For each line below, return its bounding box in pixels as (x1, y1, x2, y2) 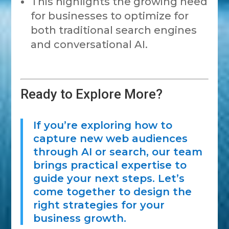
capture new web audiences (33, 132, 188, 145)
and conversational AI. (31, 38, 148, 51)
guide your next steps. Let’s (33, 172, 185, 185)
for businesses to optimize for (31, 10, 189, 22)
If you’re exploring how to (33, 119, 173, 131)
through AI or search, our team (33, 146, 203, 158)
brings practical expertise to (33, 159, 187, 171)
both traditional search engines (31, 24, 197, 36)
